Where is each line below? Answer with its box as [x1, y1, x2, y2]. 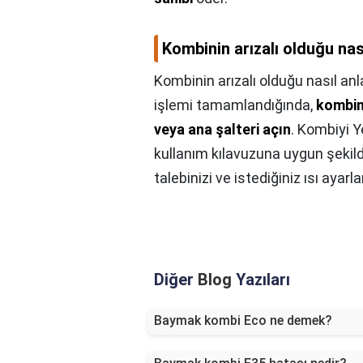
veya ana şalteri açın [154, 121, 291, 139]
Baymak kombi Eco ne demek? [154, 313, 332, 329]
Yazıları [232, 270, 290, 290]
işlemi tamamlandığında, [154, 96, 316, 114]
